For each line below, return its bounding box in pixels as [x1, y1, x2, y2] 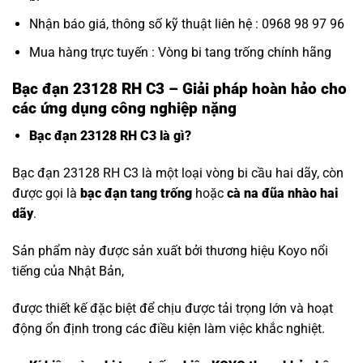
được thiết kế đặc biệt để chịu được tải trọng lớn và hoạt [12, 300, 333, 316]
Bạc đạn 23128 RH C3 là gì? [28, 128, 191, 144]
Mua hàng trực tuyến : [28, 45, 158, 61]
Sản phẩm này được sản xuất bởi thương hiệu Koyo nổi [12, 243, 328, 259]
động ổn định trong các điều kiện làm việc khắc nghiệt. [12, 320, 325, 336]
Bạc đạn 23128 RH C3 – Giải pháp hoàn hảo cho [12, 79, 347, 98]
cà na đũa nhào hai [227, 186, 338, 202]
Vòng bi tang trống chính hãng [157, 45, 331, 61]
